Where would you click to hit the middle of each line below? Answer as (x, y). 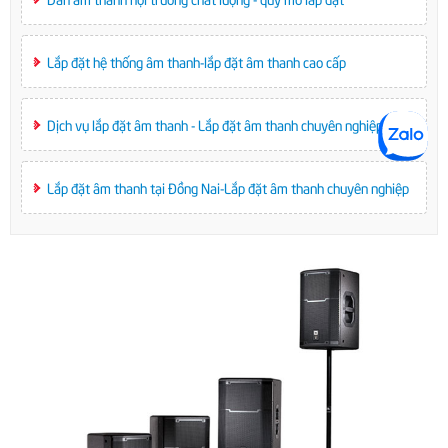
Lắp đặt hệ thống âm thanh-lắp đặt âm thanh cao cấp (196, 61)
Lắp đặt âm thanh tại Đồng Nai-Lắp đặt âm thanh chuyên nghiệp (228, 187)
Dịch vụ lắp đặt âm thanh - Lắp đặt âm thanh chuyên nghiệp (215, 124)
